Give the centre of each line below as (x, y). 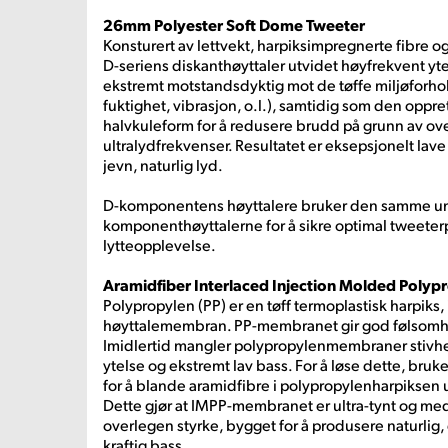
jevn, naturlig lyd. (163, 164)
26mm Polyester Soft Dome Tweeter (234, 24)
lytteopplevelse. (159, 244)
